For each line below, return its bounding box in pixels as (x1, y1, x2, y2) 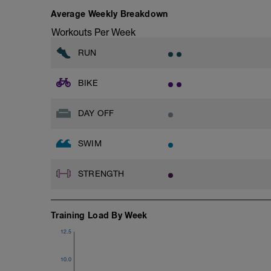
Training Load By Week (51, 210, 148, 220)
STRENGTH (78, 168, 125, 178)
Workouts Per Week (51, 27, 135, 38)
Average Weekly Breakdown (51, 8, 168, 19)
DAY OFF (78, 108, 114, 118)
